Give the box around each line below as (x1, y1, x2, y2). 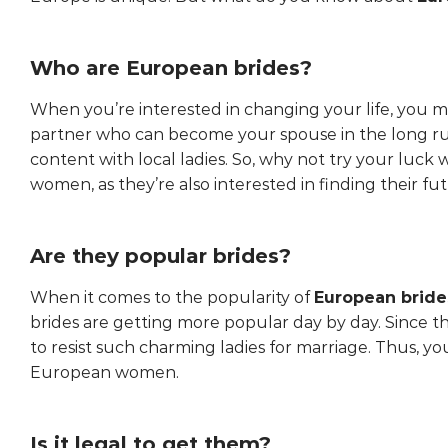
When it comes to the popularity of (30, 288, 314, 308)
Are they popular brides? (30, 244, 291, 269)
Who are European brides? (30, 56, 312, 81)
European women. (30, 363, 179, 383)
